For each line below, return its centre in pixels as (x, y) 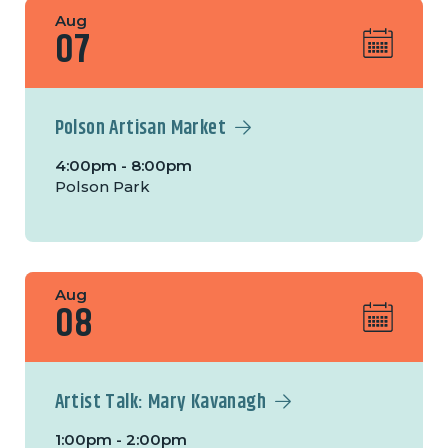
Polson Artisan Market (140, 129)
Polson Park (102, 187)
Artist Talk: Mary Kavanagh (160, 403)
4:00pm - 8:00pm (123, 166)
